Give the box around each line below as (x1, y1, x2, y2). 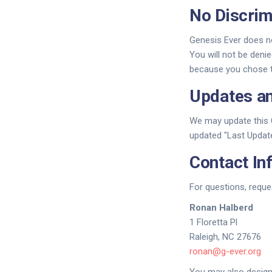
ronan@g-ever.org (189, 246, 261, 257)
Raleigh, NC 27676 (189, 231, 261, 242)
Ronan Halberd (189, 202, 253, 213)
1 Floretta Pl (189, 217, 237, 228)
